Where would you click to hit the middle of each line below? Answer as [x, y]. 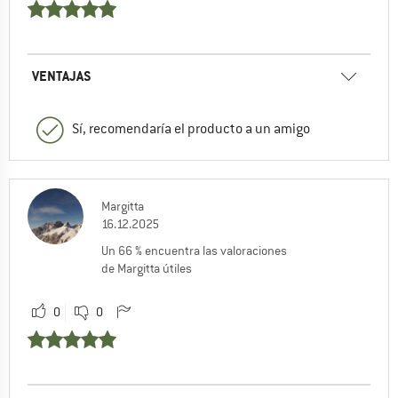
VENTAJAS [62, 76]
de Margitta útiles [147, 268]
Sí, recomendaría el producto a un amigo [191, 128]
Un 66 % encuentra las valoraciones [194, 250]
